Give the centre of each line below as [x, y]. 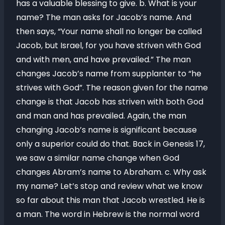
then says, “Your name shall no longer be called [109, 31]
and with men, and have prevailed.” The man [103, 60]
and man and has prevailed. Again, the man [101, 116]
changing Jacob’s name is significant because [106, 130]
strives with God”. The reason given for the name [112, 88]
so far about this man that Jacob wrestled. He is [110, 200]
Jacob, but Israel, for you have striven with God [108, 45]
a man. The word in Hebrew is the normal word [108, 214]
